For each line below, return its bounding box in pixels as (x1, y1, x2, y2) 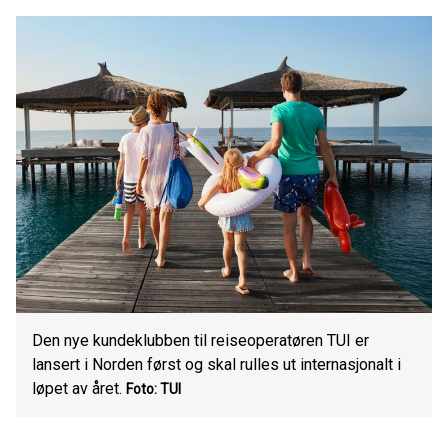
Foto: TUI (126, 381, 181, 397)
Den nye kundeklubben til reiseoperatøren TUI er (32, 331, 369, 350)
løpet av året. (32, 379, 122, 398)
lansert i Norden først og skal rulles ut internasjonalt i (32, 355, 401, 374)
